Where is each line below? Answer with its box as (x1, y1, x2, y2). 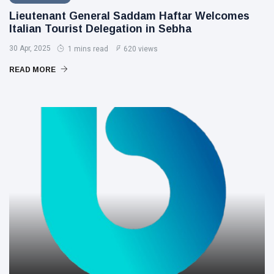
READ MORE (9, 65, 57, 74)
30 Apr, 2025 (9, 43, 51, 53)
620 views (124, 44, 158, 53)
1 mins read (66, 44, 108, 53)
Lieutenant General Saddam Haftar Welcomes (9, 9, 250, 22)
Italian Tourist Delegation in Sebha (9, 22, 191, 35)
